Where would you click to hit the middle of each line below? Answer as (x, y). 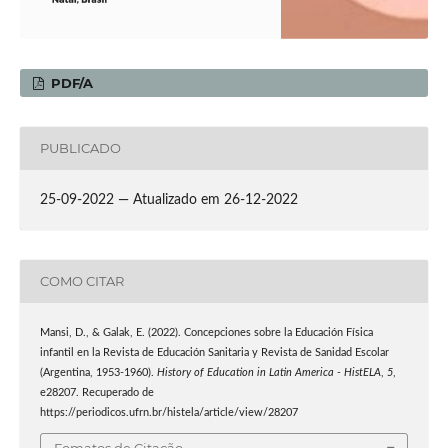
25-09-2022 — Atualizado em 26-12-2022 (168, 199)
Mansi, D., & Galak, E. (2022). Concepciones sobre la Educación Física (206, 332)
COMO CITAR (81, 281)
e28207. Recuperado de (96, 392)
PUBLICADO (80, 148)
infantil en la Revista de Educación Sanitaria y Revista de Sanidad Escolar (214, 352)
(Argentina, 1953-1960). (98, 372)
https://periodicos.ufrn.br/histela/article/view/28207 (168, 412)
